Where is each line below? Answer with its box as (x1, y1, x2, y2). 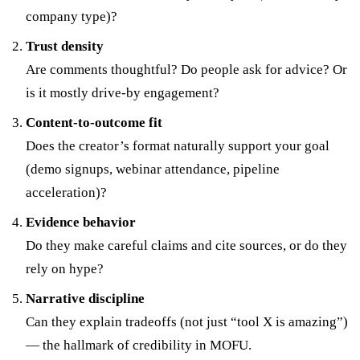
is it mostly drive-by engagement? (26, 84, 219, 100)
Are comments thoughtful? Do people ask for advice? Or (26, 61, 347, 77)
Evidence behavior (26, 214, 136, 230)
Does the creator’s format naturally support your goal (26, 137, 329, 153)
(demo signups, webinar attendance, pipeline (26, 161, 280, 177)
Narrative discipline (26, 290, 145, 306)
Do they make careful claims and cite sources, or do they (26, 237, 347, 253)
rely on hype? (26, 260, 104, 276)
